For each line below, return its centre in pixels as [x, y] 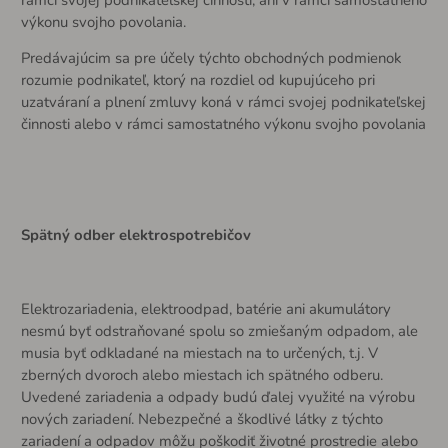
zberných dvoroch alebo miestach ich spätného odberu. [201, 374]
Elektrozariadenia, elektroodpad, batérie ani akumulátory [205, 308]
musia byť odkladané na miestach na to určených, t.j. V [199, 352]
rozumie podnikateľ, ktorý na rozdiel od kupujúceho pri [197, 80]
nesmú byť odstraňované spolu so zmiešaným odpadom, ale [219, 330]
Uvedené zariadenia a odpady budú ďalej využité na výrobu [217, 396]
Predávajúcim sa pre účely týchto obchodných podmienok [210, 58]
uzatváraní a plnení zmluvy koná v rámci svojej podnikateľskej [223, 102]
